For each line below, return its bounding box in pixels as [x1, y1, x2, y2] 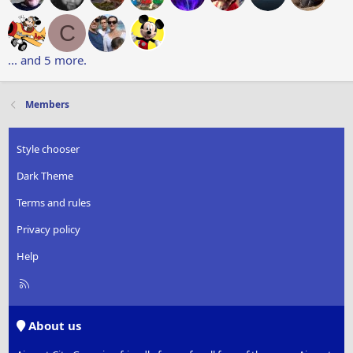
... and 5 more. [8, 52, 87, 69]
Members [25, 98, 70, 112]
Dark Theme [17, 169, 74, 184]
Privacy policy [17, 222, 81, 237]
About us [25, 318, 82, 334]
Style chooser [17, 142, 80, 157]
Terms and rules [17, 195, 91, 210]
